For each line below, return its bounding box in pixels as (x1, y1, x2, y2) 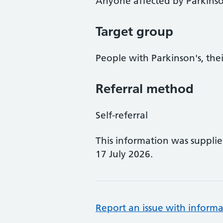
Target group (96, 23, 173, 39)
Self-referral (96, 110, 148, 121)
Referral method (96, 81, 194, 97)
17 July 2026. (96, 148, 153, 160)
